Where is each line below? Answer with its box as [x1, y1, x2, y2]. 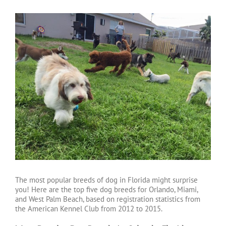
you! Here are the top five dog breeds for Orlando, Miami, [15, 185, 198, 194]
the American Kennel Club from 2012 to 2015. [15, 204, 162, 213]
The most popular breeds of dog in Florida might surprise [15, 175, 198, 185]
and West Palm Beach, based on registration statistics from [15, 194, 200, 204]
